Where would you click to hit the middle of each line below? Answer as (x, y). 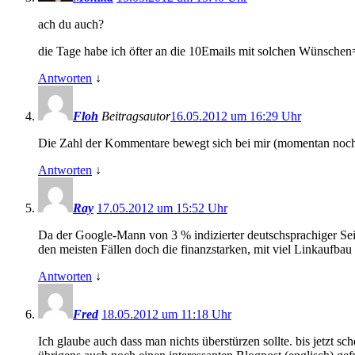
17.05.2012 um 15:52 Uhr (162, 208)
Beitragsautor (136, 116)
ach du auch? (71, 25)
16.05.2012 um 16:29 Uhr (236, 116)
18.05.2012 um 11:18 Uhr (166, 315)
